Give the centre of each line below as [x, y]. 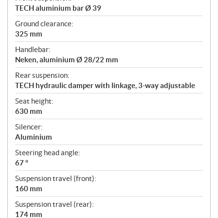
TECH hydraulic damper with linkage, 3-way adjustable [105, 85]
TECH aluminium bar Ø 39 [58, 8]
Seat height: [34, 101]
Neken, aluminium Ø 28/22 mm [67, 59]
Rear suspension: [42, 75]
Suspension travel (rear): [54, 204]
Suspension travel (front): [56, 178]
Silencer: [29, 127]
